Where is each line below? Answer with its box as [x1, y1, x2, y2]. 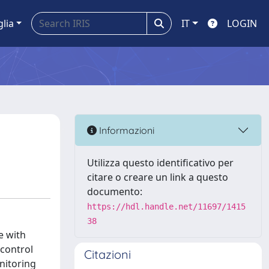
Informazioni [97, 124, 154, 136]
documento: [87, 185, 142, 198]
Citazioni [84, 247, 131, 262]
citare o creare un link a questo [87, 171, 228, 184]
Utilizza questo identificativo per [87, 156, 234, 169]
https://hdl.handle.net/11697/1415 [87, 202, 246, 211]
